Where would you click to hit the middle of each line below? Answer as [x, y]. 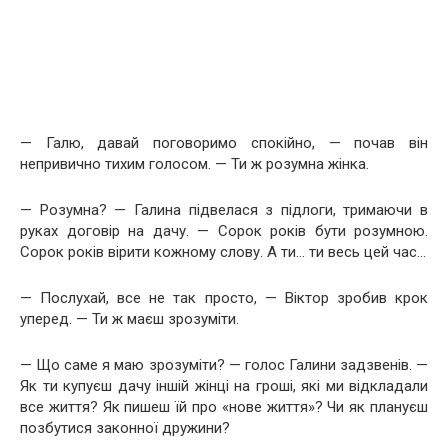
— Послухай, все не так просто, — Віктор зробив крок [224, 298]
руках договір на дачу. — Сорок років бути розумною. [224, 231]
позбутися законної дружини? [125, 428]
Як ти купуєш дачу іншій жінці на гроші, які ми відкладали [224, 386]
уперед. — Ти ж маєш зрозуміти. [129, 319]
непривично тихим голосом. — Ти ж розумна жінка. [194, 164]
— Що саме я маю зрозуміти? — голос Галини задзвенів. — [224, 365]
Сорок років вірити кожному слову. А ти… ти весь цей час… [223, 252]
